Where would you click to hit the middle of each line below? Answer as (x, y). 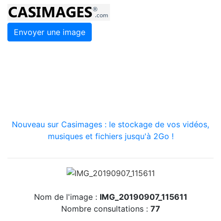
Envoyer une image (50, 32)
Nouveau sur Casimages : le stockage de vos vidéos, (110, 124)
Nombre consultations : (106, 208)
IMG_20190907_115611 (143, 197)
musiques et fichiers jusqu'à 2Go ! (110, 136)
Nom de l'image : (67, 197)
